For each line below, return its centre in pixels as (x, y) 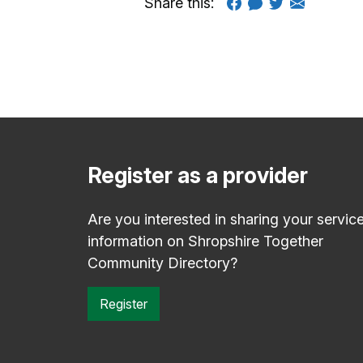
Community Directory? (162, 263)
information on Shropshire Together (205, 241)
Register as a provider (198, 175)
